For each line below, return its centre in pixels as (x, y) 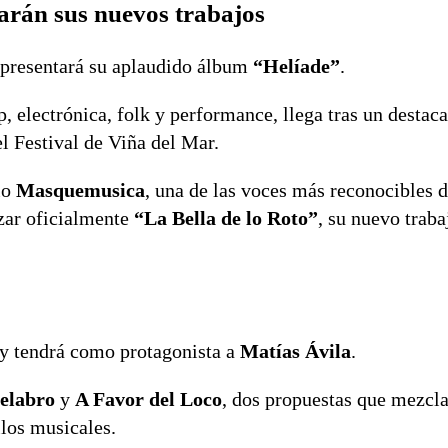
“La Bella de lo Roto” (226, 218)
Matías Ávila (295, 350)
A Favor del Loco (148, 398)
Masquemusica (80, 190)
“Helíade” (296, 66)
